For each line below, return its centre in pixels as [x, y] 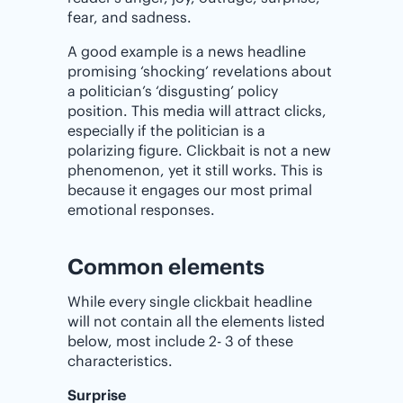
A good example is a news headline [187, 51]
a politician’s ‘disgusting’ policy [173, 91]
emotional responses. [141, 210]
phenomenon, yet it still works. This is [195, 170]
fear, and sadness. [130, 17]
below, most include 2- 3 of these [180, 341]
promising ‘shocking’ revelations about [200, 71]
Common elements [166, 266]
